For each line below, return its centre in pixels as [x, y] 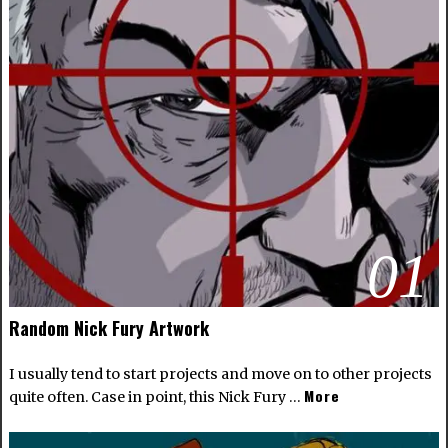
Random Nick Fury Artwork [108, 328]
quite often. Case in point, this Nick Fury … [156, 397]
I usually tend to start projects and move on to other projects [220, 374]
